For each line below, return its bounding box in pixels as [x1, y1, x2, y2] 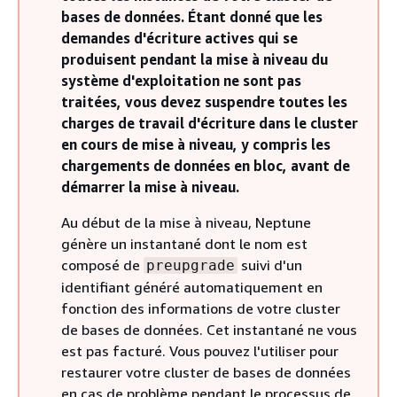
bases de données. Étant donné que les [61, 7, 323, 26]
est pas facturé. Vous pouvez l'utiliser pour [61, 341, 339, 360]
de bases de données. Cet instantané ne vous [61, 320, 357, 339]
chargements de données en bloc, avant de [61, 156, 350, 175]
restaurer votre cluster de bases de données [61, 362, 351, 381]
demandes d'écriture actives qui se [61, 28, 298, 47]
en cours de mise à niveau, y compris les [61, 135, 331, 153]
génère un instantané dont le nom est [61, 234, 307, 253]
